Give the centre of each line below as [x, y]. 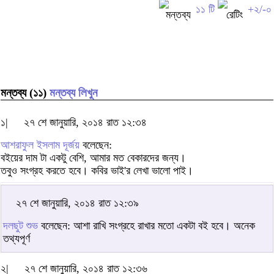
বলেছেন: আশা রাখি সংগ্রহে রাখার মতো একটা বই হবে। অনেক [146, 225]
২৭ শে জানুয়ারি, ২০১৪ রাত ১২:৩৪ [85, 122]
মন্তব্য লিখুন [73, 93]
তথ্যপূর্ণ [17, 238]
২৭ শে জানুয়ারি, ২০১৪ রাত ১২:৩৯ [77, 203]
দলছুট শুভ [20, 225]
